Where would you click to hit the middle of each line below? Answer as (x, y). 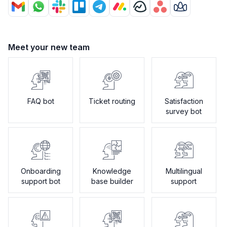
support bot (41, 181)
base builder (112, 181)
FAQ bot (41, 101)
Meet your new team (49, 47)
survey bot (184, 111)
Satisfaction (184, 101)
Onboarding (41, 171)
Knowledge (112, 171)
